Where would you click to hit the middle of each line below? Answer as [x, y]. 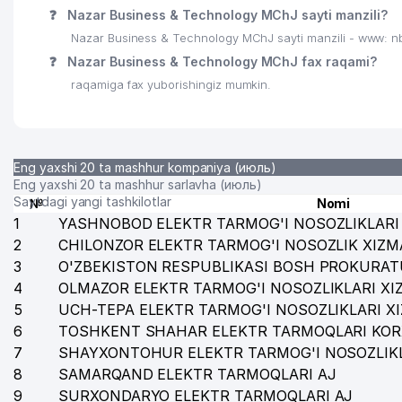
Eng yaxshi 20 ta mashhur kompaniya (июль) [145, 167]
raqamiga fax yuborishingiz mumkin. [171, 85]
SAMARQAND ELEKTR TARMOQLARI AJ [197, 374]
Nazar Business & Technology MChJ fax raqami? [220, 61]
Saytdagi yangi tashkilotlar [92, 201]
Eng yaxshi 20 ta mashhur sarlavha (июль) [138, 184]
